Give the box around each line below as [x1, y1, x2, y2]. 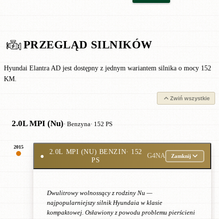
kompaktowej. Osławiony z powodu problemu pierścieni [47, 209, 195, 216]
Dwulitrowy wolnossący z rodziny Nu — [47, 189, 153, 197]
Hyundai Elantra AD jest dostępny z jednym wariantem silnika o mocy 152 [4, 64, 211, 72]
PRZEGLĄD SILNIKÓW [23, 39, 153, 51]
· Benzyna [64, 121, 90, 128]
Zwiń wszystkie [170, 95, 210, 101]
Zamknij [171, 153, 191, 159]
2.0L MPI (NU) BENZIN [49, 148, 127, 155]
